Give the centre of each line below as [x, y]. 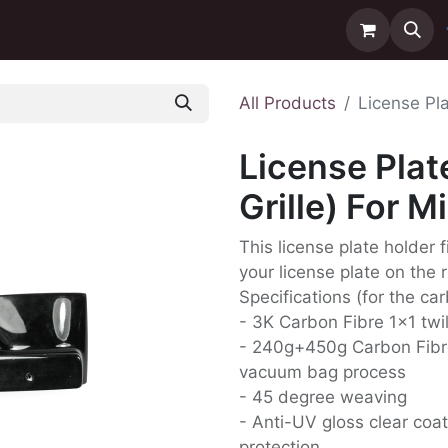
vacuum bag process [322, 372]
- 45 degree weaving [323, 397]
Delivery [110, 29]
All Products [287, 103]
